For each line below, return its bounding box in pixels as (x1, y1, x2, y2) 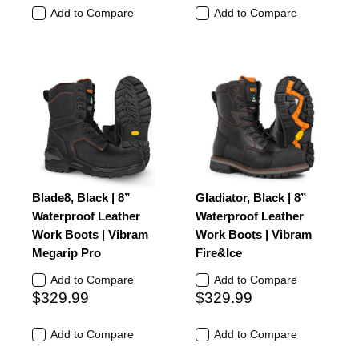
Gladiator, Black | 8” (196, 191, 307, 204)
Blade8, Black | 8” (32, 191, 131, 204)
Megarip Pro (32, 246, 101, 260)
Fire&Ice (196, 246, 242, 260)
